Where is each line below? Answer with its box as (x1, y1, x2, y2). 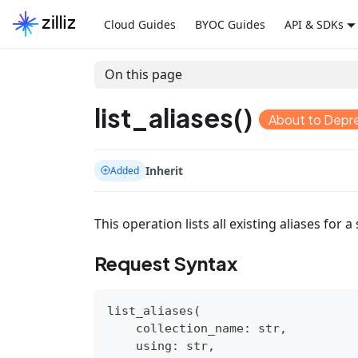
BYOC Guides (194, 16, 265, 32)
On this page (104, 66, 182, 84)
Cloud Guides (103, 16, 176, 32)
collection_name (107, 320, 244, 336)
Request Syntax (94, 250, 237, 275)
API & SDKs (284, 16, 344, 32)
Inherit (145, 162, 183, 178)
